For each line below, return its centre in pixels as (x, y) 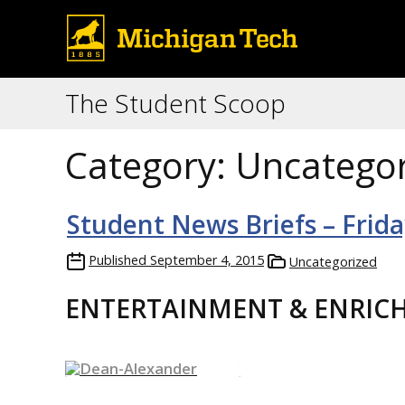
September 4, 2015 (207, 260)
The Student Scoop (175, 103)
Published (118, 260)
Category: (150, 165)
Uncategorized (333, 262)
